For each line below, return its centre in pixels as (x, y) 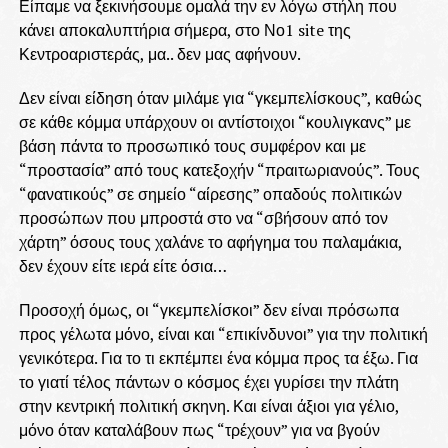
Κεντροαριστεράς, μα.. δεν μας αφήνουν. (159, 54)
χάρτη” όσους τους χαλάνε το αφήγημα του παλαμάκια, (210, 242)
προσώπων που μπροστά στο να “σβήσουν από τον (203, 218)
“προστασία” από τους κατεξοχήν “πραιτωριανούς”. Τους (219, 170)
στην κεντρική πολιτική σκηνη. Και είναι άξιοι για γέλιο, (208, 406)
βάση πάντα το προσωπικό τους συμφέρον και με (192, 146)
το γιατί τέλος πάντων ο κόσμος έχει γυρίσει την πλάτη (208, 382)
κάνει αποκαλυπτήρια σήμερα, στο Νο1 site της (184, 30)
